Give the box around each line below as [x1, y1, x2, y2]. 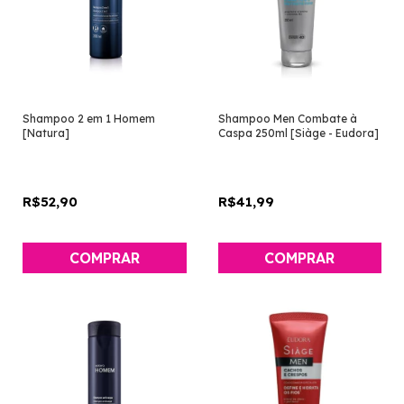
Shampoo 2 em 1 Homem [23, 111, 155, 125]
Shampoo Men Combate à [217, 111, 357, 125]
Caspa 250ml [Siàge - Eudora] [217, 125, 379, 140]
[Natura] [23, 125, 69, 140]
